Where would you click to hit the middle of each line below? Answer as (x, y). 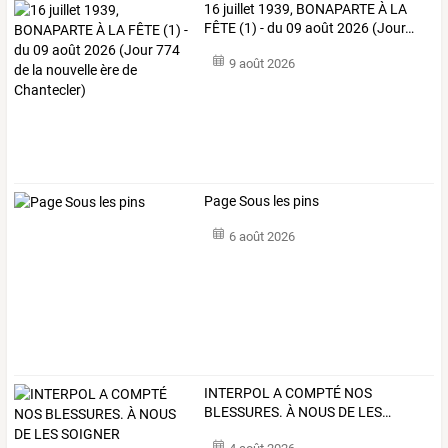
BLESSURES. (244, 412)
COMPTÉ (312, 393)
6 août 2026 (261, 237)
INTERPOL (237, 393)
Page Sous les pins (262, 200)
